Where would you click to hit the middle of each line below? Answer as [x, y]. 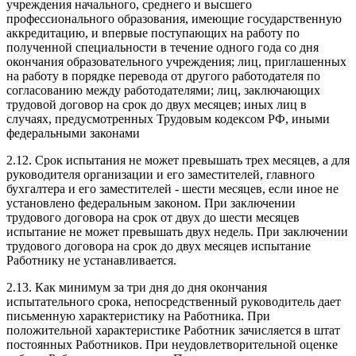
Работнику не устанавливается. [91, 260]
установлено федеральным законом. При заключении [151, 203]
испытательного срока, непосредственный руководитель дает [174, 301]
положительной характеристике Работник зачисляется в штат [173, 330]
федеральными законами [73, 133]
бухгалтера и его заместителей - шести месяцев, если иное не [172, 188]
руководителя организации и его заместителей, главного [161, 174]
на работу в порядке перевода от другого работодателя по [163, 75]
